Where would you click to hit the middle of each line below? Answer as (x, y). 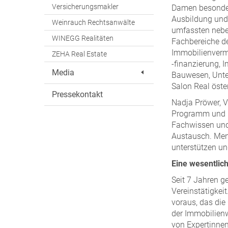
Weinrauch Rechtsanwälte (93, 22)
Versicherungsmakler (85, 7)
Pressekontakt (77, 94)
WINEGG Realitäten (83, 38)
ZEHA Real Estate (79, 54)
